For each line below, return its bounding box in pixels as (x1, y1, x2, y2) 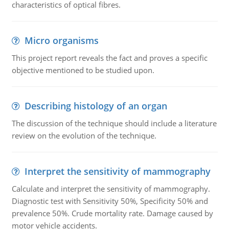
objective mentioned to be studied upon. (11, 65, 154, 75)
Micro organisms (24, 34, 99, 47)
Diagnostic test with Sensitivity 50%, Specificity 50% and (11, 196, 208, 206)
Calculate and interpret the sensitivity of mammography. (11, 184, 210, 194)
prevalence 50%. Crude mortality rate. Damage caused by (11, 208, 213, 218)
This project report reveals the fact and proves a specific (11, 53, 208, 63)
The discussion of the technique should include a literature (11, 118, 217, 128)
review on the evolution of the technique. (11, 130, 156, 141)
